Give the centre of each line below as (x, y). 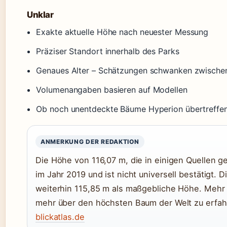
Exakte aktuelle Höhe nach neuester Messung (122, 32)
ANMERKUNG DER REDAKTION (90, 141)
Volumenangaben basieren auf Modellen (112, 89)
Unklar (40, 14)
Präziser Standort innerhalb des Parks (108, 51)
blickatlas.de (60, 217)
